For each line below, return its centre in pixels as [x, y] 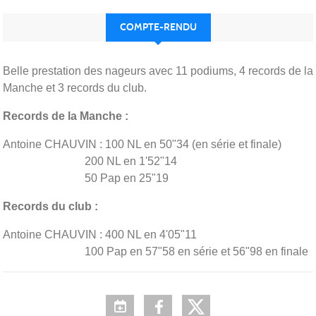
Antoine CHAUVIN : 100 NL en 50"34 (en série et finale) [142, 144]
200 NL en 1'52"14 [90, 161]
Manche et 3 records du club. [75, 87]
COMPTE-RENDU [158, 27]
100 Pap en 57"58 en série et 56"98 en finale [156, 251]
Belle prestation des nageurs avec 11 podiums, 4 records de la [158, 71]
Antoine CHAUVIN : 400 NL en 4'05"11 [100, 234]
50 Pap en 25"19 [86, 178]
